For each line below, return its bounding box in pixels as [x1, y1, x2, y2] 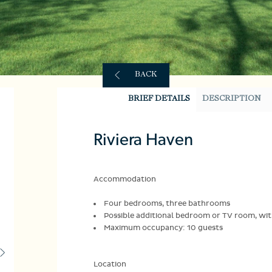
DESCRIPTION [202, 95, 261, 104]
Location [93, 260, 126, 269]
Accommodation [93, 175, 156, 184]
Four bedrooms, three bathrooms [104, 199, 230, 208]
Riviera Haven [93, 132, 193, 149]
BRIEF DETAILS [127, 95, 190, 104]
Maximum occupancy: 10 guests [104, 223, 223, 233]
